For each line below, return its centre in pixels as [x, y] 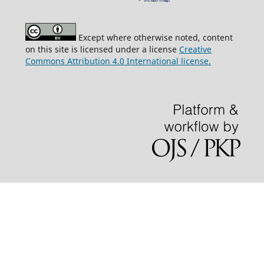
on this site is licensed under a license [102, 49]
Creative [195, 49]
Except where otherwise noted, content [154, 38]
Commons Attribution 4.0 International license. [118, 61]
